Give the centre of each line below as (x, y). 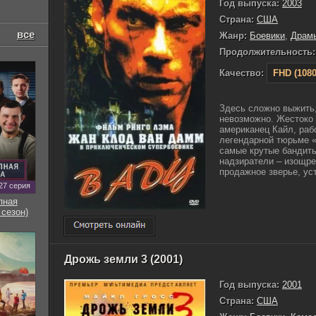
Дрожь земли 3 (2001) (123, 259)
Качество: (242, 73)
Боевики (267, 35)
